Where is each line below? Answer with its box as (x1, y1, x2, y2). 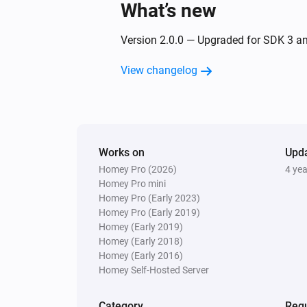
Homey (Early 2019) (99, 221, 183, 232)
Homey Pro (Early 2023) (99, 192, 200, 204)
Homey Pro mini (99, 177, 166, 189)
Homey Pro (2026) (99, 163, 177, 175)
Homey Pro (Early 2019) (99, 206, 200, 218)
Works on (99, 145, 145, 159)
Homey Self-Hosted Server (99, 264, 209, 275)
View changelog (121, 63, 197, 77)
